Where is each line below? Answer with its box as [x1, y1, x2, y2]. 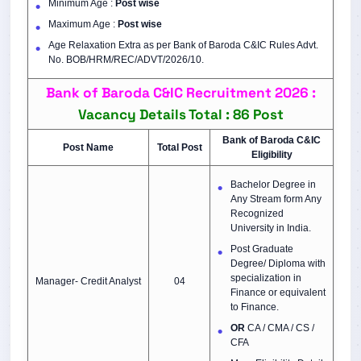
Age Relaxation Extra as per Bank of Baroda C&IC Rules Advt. [48, 40, 318, 50]
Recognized [230, 209, 284, 218]
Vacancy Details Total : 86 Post [77, 106, 284, 123]
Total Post [156, 143, 202, 152]
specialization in [230, 273, 301, 283]
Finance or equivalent [230, 288, 326, 297]
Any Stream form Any [230, 194, 322, 204]
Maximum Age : [48, 19, 118, 29]
